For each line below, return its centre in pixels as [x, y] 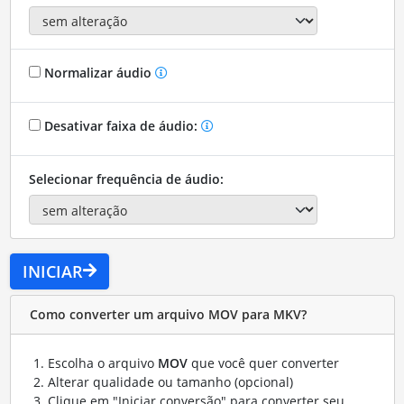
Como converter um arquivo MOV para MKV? [168, 315]
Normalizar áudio [97, 73]
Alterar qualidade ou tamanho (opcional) [170, 381]
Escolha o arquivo [102, 363]
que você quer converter [263, 363]
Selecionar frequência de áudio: [126, 179]
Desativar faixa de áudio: [120, 126]
